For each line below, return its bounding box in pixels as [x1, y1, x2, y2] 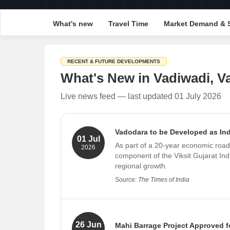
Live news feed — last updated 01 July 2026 [61, 92, 221, 101]
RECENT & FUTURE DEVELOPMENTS [67, 59, 160, 64]
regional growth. [115, 162, 167, 170]
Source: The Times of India [115, 176, 189, 183]
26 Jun [75, 220, 102, 229]
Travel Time [108, 20, 148, 28]
